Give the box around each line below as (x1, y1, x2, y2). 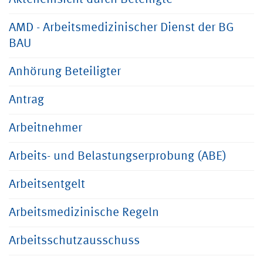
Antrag (9, 94, 44, 106)
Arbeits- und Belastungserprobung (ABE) (9, 150, 227, 163)
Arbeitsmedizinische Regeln (9, 207, 159, 219)
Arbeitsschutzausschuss (9, 235, 140, 247)
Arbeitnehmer (9, 122, 82, 134)
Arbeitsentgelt (9, 178, 85, 191)
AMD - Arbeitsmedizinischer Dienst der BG (9, 22, 234, 34)
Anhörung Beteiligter (9, 66, 121, 78)
